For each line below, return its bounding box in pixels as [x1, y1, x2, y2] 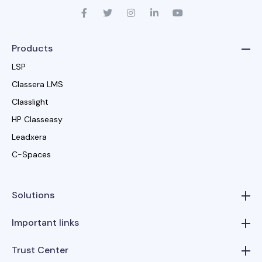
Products [12, 42, 53, 54]
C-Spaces [12, 149, 51, 160]
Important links [12, 216, 79, 229]
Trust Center [12, 243, 68, 256]
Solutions [12, 188, 54, 201]
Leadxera [12, 131, 47, 142]
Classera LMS [12, 78, 63, 89]
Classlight [12, 96, 49, 107]
